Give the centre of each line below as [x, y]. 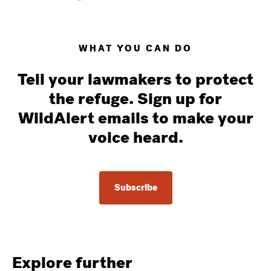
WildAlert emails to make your [135, 118]
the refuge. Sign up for [135, 98]
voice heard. [135, 137]
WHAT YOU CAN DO [135, 48]
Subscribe [135, 187]
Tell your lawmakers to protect [135, 79]
